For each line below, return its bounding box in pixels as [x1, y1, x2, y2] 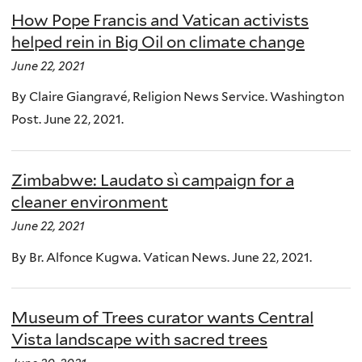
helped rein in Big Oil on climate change [11, 32, 305, 52]
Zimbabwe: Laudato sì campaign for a [11, 170, 294, 191]
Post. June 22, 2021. [11, 112, 124, 128]
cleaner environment [11, 192, 168, 213]
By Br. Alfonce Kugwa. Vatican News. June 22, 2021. [11, 249, 312, 265]
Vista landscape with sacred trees [11, 330, 267, 350]
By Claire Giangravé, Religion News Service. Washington [11, 89, 344, 105]
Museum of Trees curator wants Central [11, 308, 314, 328]
